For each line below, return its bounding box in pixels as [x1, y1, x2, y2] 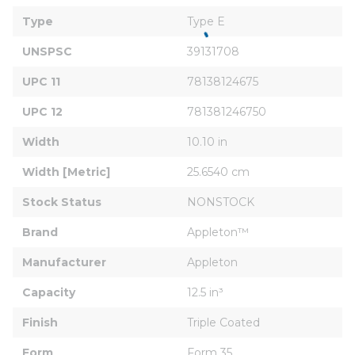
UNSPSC [22, 44, 72, 59]
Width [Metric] [22, 164, 110, 179]
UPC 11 [22, 74, 60, 89]
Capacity [22, 284, 75, 300]
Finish [22, 315, 58, 330]
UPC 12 [22, 104, 63, 119]
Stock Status [22, 194, 101, 209]
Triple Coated [187, 315, 260, 330]
